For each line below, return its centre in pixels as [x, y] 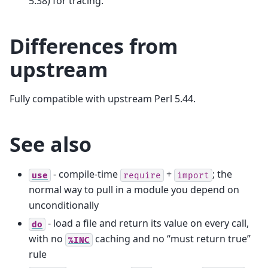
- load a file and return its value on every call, [147, 223]
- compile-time [86, 174]
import [193, 175]
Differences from [94, 46]
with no [47, 239]
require [142, 175]
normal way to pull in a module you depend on [134, 190]
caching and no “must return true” [172, 239]
